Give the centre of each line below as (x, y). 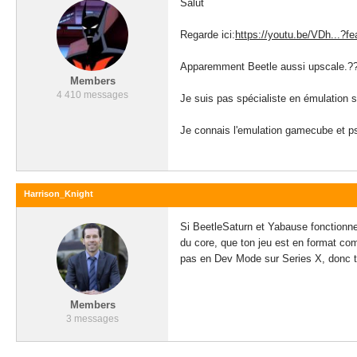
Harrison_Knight (59, 194)
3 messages (92, 319)
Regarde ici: (208, 35)
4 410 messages (92, 95)
